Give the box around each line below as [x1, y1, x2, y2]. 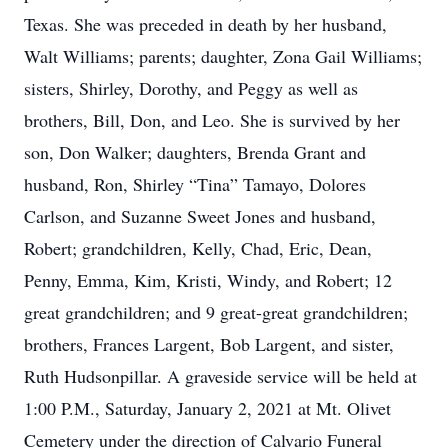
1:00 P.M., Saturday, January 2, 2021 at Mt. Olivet [24, 396, 391, 420]
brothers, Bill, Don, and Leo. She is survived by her [24, 108, 400, 132]
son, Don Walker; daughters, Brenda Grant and [24, 140, 366, 164]
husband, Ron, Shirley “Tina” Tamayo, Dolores [24, 172, 366, 196]
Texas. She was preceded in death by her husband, [24, 12, 387, 36]
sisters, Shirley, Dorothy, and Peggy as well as [24, 76, 358, 100]
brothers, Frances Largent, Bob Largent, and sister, [24, 332, 394, 356]
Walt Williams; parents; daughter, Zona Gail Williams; [24, 44, 422, 68]
